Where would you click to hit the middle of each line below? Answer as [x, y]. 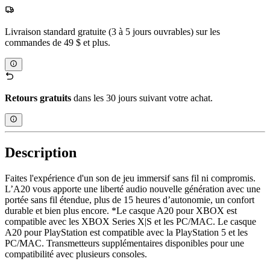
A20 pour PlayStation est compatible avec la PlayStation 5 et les [126, 233]
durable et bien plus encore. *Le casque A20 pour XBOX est [121, 211]
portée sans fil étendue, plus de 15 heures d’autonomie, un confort [130, 200]
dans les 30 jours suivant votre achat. [142, 98]
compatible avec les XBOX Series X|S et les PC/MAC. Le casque [130, 222]
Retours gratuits [38, 98]
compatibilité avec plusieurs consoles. [76, 254]
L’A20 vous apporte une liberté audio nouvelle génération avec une [133, 189]
